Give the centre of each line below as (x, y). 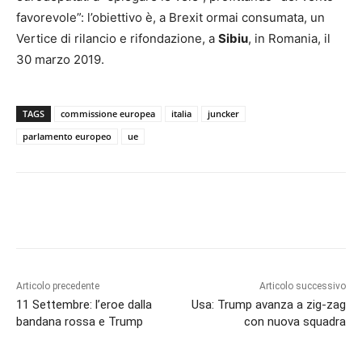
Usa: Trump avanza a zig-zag (268, 305)
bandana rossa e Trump (80, 322)
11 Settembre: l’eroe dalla (84, 305)
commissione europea (108, 114)
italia (181, 114)
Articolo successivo (302, 286)
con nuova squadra (295, 322)
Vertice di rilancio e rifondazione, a (117, 39)
